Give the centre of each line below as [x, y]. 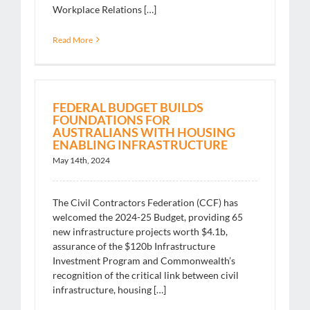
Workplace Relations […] [104, 9]
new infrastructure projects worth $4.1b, [140, 231]
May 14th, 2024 [81, 160]
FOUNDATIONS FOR [111, 119]
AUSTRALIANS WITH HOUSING [144, 132]
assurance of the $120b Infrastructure [134, 246]
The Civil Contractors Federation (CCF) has [145, 202]
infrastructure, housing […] [109, 289]
